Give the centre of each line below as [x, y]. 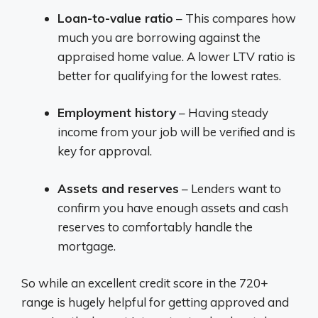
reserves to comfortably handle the [155, 226]
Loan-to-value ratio [115, 18]
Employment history [117, 113]
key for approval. [105, 151]
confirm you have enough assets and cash [173, 207]
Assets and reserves [118, 188]
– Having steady [222, 113]
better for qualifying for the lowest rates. [169, 75]
